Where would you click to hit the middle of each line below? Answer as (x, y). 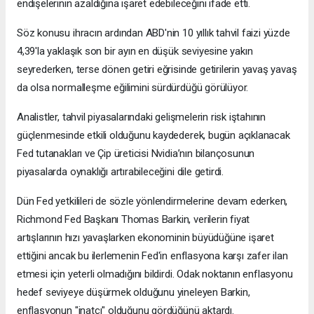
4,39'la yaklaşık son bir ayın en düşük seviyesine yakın (135, 51)
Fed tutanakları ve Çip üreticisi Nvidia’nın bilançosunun (136, 153)
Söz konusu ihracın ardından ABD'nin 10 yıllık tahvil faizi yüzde (153, 33)
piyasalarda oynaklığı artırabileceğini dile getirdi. (121, 171)
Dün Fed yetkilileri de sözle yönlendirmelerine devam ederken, (152, 201)
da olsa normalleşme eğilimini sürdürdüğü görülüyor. (133, 87)
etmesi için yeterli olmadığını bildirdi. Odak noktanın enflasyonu (155, 274)
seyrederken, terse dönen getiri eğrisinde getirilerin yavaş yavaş (157, 69)
